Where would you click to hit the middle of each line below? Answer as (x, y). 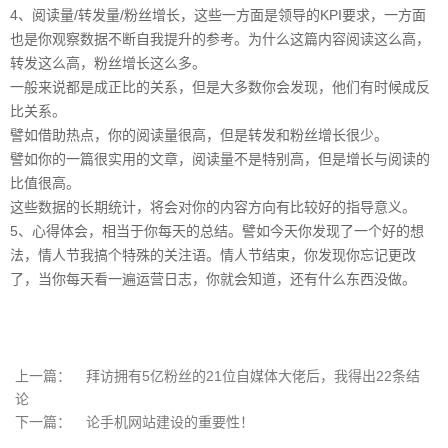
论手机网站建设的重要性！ (170, 422)
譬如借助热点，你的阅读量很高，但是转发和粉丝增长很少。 (199, 135)
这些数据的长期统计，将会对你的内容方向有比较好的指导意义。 (213, 207)
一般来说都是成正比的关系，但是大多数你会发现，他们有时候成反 (220, 87)
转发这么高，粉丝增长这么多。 (108, 63)
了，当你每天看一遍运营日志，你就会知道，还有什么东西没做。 (213, 279)
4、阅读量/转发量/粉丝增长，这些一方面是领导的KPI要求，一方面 (218, 15)
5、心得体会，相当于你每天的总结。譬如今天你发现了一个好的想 (217, 231)
